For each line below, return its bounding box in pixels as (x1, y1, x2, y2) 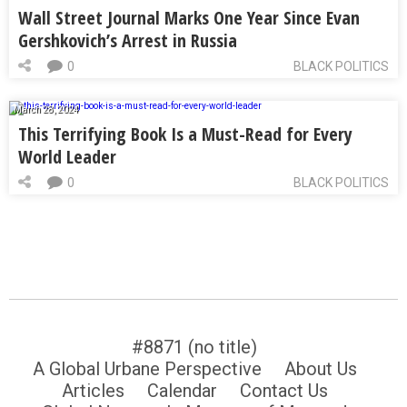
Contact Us (239, 380, 328, 402)
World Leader (18, 144, 116, 170)
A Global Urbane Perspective (32, 358, 262, 381)
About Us (283, 358, 357, 381)
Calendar (146, 380, 217, 402)
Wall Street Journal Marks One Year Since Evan (18, 5, 360, 31)
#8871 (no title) (132, 336, 257, 359)
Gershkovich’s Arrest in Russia (18, 28, 237, 54)
